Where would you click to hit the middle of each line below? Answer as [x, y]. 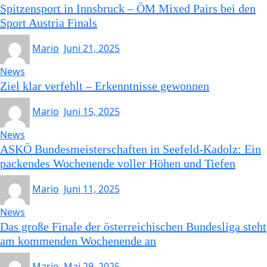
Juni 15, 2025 [92, 111]
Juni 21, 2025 [92, 48]
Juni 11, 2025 [92, 189]
